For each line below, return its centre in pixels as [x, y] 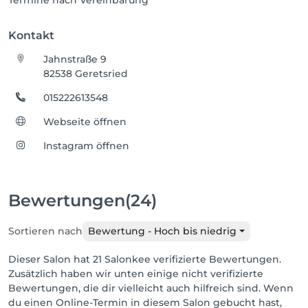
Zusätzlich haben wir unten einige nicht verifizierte [136, 274]
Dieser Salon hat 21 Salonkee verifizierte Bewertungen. [145, 259]
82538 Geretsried [86, 74]
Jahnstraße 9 [75, 59]
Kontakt [31, 35]
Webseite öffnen [85, 122]
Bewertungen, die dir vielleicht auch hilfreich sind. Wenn [151, 288]
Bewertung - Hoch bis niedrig [162, 231]
